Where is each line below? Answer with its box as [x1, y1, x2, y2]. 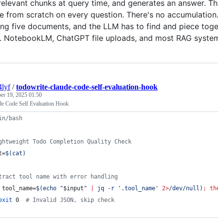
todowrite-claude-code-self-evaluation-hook [16, 82, 158, 91]
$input [63, 184, 84, 192]
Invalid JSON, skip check [29, 196, 114, 203]
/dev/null [169, 184, 200, 192]
